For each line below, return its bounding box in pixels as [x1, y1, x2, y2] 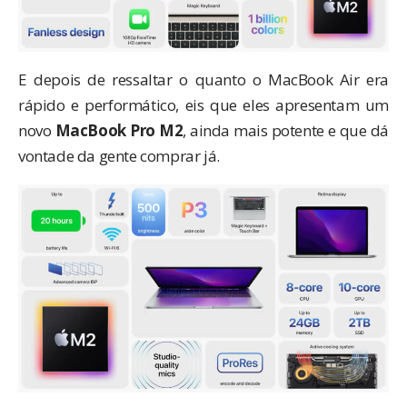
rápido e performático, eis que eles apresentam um [18, 94, 389, 115]
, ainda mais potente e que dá [183, 119, 389, 141]
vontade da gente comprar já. [18, 144, 220, 166]
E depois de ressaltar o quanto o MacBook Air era [18, 68, 389, 90]
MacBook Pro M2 [55, 119, 184, 141]
